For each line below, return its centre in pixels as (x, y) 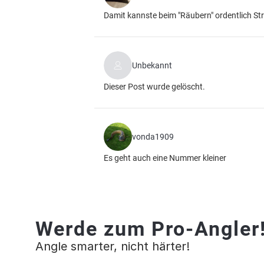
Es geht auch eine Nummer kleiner (165, 158)
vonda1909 (153, 137)
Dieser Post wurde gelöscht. (154, 87)
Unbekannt (152, 65)
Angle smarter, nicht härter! (113, 246)
